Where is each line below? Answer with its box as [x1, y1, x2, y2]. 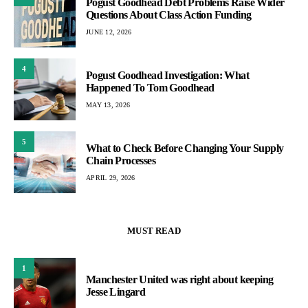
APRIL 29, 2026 [86, 173, 135, 181]
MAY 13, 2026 [86, 100, 130, 109]
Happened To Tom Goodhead [86, 81, 214, 93]
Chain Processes [86, 154, 156, 166]
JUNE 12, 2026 [86, 27, 132, 36]
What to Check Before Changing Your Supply [86, 142, 284, 154]
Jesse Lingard [86, 286, 146, 298]
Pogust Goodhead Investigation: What [86, 69, 249, 81]
